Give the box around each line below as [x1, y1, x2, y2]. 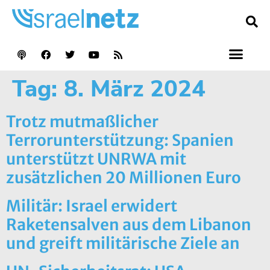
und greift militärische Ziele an [6, 233, 240, 253]
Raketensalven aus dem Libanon [6, 214, 251, 234]
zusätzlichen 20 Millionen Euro [6, 167, 241, 187]
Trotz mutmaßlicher [6, 111, 159, 131]
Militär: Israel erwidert [6, 195, 177, 216]
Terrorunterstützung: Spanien [6, 130, 234, 150]
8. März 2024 [64, 73, 206, 104]
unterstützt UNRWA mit [6, 148, 186, 169]
